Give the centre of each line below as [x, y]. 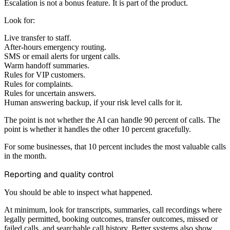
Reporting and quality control [59, 175]
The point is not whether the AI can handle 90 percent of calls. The [112, 120]
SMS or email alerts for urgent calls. [62, 56]
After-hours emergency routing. [55, 47]
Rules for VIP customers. [45, 75]
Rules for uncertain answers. [50, 93]
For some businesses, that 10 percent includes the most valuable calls [115, 147]
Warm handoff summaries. [47, 66]
